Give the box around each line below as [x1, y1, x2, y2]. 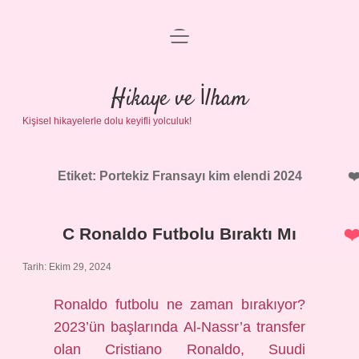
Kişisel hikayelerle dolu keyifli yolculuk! [22, 115, 192, 127]
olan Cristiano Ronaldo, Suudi [54, 341, 305, 357]
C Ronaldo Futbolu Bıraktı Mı [63, 224, 296, 243]
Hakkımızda [144, 155, 215, 168]
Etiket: [57, 169, 99, 183]
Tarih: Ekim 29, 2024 [22, 261, 111, 272]
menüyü [169, 28, 215, 42]
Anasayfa [151, 39, 208, 53]
